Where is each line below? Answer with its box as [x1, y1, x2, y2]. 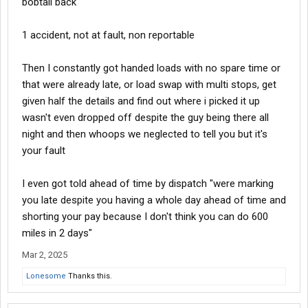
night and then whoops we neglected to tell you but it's [22, 128, 267, 141]
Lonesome [26, 272, 66, 281]
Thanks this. [66, 272, 112, 281]
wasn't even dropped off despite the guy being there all [22, 111, 269, 124]
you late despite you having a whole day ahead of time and [22, 194, 286, 207]
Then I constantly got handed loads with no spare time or [22, 62, 280, 75]
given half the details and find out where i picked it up [22, 95, 260, 108]
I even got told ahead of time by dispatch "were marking [22, 177, 274, 190]
